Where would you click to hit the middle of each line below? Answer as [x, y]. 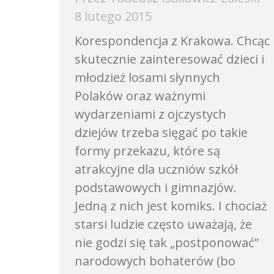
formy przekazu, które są [147, 151]
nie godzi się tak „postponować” [167, 243]
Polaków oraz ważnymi [140, 96]
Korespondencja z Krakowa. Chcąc [172, 41]
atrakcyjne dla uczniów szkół [156, 169]
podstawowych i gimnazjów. [156, 187]
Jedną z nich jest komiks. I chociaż [171, 206]
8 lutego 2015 [113, 16]
